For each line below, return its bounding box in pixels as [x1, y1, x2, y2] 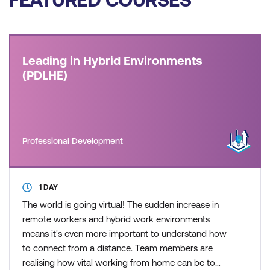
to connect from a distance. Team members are [22, 243, 213, 253]
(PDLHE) [22, 68, 67, 82]
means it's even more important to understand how [22, 228, 227, 239]
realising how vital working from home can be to [22, 257, 215, 268]
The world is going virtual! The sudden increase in [22, 199, 219, 210]
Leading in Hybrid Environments [22, 54, 202, 67]
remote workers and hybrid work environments [22, 214, 210, 224]
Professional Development [22, 136, 123, 146]
